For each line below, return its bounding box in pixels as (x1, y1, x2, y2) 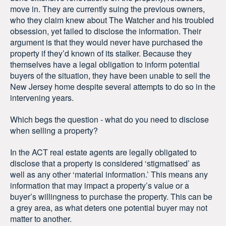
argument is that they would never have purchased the (10, 36, 203, 48)
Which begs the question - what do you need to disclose (10, 113, 209, 125)
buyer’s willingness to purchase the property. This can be (10, 190, 212, 202)
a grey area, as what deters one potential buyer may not (10, 201, 207, 213)
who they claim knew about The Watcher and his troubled (10, 14, 214, 26)
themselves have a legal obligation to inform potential (10, 59, 200, 71)
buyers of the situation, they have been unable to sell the (10, 70, 210, 82)
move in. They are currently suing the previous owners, (10, 3, 205, 15)
